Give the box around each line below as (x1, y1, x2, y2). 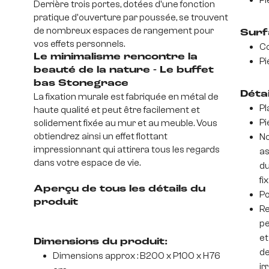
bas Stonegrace (34, 79, 128, 88)
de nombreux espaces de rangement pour (34, 25, 214, 36)
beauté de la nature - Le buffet (34, 65, 214, 75)
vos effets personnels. (34, 38, 125, 49)
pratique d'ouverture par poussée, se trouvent (34, 12, 228, 23)
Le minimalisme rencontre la (34, 52, 198, 62)
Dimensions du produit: (34, 237, 168, 247)
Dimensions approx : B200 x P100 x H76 (53, 250, 220, 261)
